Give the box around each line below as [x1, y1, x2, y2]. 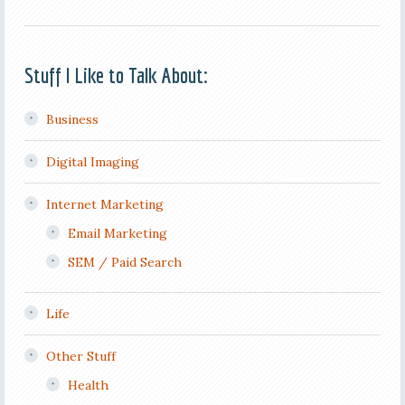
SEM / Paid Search [67, 254, 182, 270]
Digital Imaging [45, 154, 139, 170]
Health [67, 377, 108, 393]
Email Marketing [67, 225, 167, 241]
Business [45, 111, 99, 127]
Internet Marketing [45, 196, 164, 212]
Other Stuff [45, 348, 116, 364]
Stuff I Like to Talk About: [24, 62, 208, 88]
